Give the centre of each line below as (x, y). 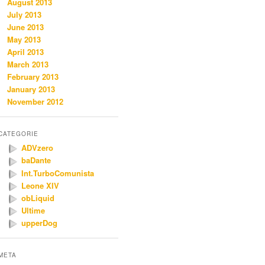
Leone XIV (40, 185)
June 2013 (25, 27)
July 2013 (24, 15)
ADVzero (37, 148)
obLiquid (38, 198)
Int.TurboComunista (58, 173)
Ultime (33, 210)
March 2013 (28, 64)
